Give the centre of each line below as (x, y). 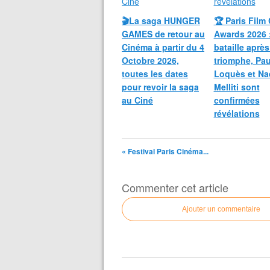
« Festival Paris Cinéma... (165, 151)
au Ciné (137, 100)
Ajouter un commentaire (221, 209)
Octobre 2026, (150, 60)
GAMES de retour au (163, 34)
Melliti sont (237, 87)
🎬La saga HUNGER (161, 20)
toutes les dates (155, 74)
